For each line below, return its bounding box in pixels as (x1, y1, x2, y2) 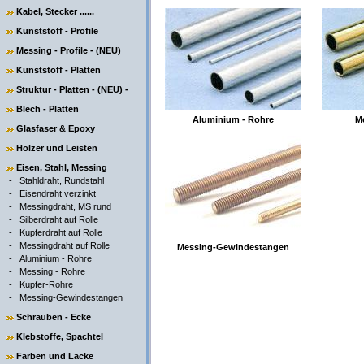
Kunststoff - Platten (16, 65, 101, 75)
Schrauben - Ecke (16, 312, 91, 322)
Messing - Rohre (19, 266, 85, 276)
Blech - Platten (16, 104, 79, 114)
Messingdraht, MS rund (19, 201, 111, 211)
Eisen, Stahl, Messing (16, 162, 107, 172)
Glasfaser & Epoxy (16, 123, 95, 133)
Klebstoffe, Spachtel (16, 331, 103, 341)
